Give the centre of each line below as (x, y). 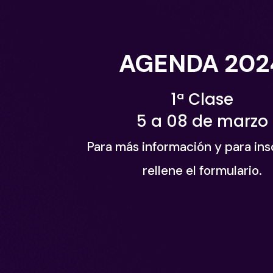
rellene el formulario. (202, 170)
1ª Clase (202, 99)
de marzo (230, 121)
